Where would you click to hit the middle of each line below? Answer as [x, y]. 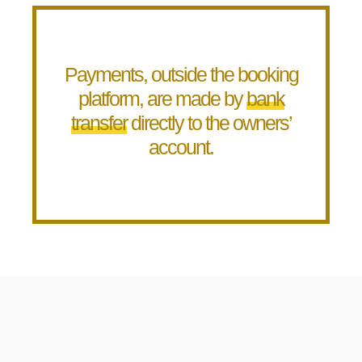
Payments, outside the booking [181, 75]
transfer [99, 123]
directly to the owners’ [209, 123]
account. [181, 147]
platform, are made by [162, 99]
